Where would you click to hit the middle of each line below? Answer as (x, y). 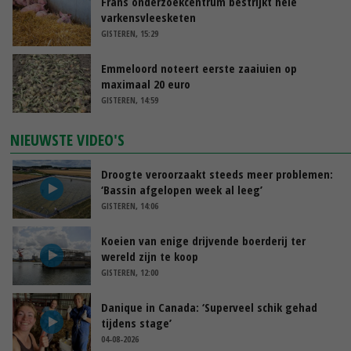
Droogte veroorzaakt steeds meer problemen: (217, 174)
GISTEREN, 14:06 (130, 205)
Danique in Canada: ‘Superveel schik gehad (209, 307)
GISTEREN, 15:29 (130, 33)
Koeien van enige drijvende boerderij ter (203, 240)
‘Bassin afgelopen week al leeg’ (182, 189)
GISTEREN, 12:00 (130, 272)
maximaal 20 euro (146, 83)
